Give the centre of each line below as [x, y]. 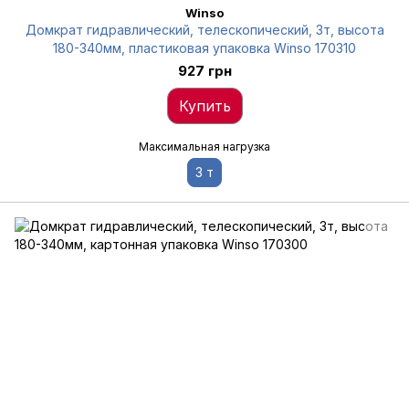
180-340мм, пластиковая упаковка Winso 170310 [204, 48]
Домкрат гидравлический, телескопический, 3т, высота [204, 30]
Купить [204, 106]
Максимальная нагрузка [204, 147]
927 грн [204, 71]
